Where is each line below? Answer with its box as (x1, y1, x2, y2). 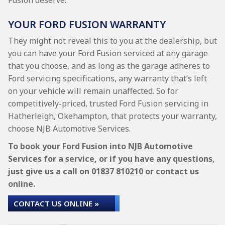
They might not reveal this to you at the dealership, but (8, 35, 217, 46)
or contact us (143, 166, 199, 177)
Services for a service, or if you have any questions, (8, 153, 215, 164)
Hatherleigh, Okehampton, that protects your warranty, (8, 110, 217, 122)
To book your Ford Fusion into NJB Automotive (8, 141, 193, 152)
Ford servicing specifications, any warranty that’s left (8, 73, 207, 84)
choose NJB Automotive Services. (8, 123, 131, 134)
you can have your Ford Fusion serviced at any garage (8, 48, 208, 59)
